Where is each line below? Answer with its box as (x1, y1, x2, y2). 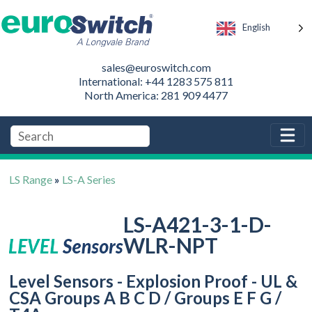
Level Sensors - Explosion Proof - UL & (9, 270, 298, 291)
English (242, 22, 270, 33)
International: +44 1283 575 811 (79, 74, 233, 88)
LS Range (9, 172, 53, 186)
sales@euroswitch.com (101, 60, 211, 74)
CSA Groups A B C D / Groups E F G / (9, 287, 282, 308)
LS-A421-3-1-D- (123, 211, 272, 237)
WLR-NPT (123, 232, 218, 258)
